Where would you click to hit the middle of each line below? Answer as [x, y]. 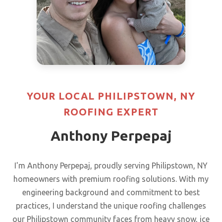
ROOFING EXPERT [111, 112]
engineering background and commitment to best [111, 192]
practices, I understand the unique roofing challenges [111, 206]
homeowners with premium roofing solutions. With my [111, 179]
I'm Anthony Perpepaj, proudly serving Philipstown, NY [111, 166]
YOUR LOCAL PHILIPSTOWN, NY [111, 96]
